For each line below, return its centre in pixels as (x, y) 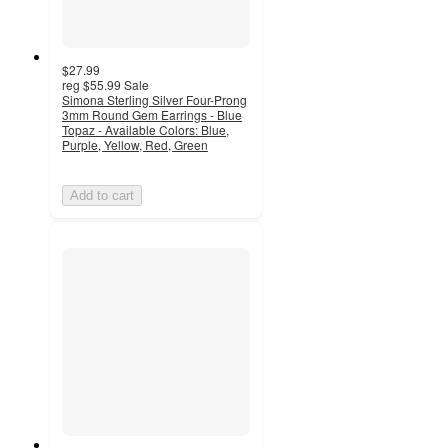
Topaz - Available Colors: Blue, (145, 129)
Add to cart (102, 195)
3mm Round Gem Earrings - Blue (152, 114)
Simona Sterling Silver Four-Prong (154, 99)
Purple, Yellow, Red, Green (135, 144)
